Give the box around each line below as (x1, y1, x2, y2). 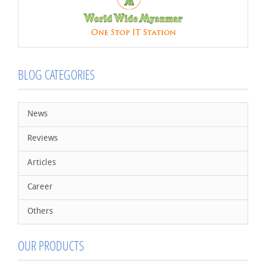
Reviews (27, 134, 58, 143)
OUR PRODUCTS (18, 237, 84, 254)
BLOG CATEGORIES (18, 66, 95, 83)
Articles (27, 159, 56, 167)
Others (27, 207, 53, 216)
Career (27, 183, 53, 192)
